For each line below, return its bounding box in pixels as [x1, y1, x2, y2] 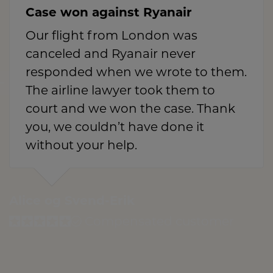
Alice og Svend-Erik [9, 196, 135, 208]
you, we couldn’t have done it [26, 122, 204, 135]
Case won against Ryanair [26, 7, 192, 20]
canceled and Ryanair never [26, 49, 196, 62]
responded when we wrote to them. [26, 67, 247, 80]
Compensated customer [82, 216, 234, 229]
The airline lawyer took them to [26, 85, 215, 98]
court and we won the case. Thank [26, 104, 235, 116]
